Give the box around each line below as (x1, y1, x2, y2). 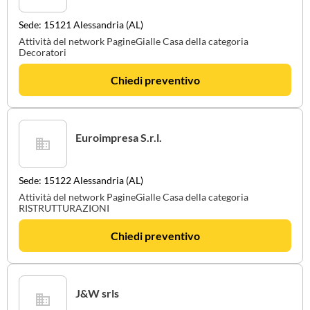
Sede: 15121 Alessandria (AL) (19, 19, 143, 30)
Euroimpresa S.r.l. (75, 131, 162, 144)
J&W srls (75, 286, 119, 300)
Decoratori (19, 46, 66, 58)
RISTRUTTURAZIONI (19, 202, 109, 214)
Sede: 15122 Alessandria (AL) (19, 174, 143, 186)
